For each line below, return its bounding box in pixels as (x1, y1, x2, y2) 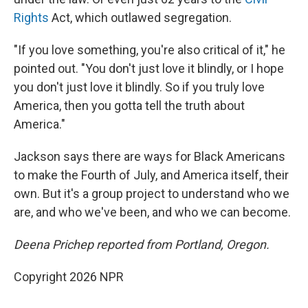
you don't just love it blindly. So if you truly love (14, 80, 265, 95)
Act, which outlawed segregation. (49, 10, 232, 25)
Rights (14, 10, 49, 25)
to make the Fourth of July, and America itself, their (14, 168, 289, 183)
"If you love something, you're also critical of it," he (14, 43, 285, 58)
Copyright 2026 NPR (14, 269, 124, 285)
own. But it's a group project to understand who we (14, 186, 289, 201)
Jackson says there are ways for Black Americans (14, 149, 285, 164)
